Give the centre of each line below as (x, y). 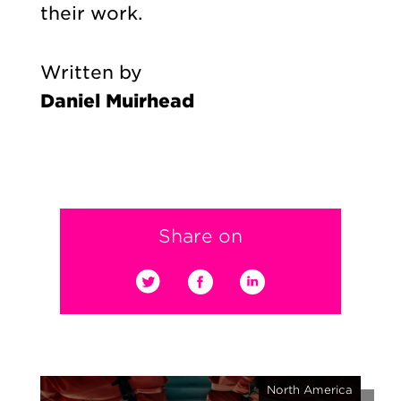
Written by (91, 73)
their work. (91, 13)
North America (310, 390)
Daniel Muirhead (117, 102)
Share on (200, 237)
